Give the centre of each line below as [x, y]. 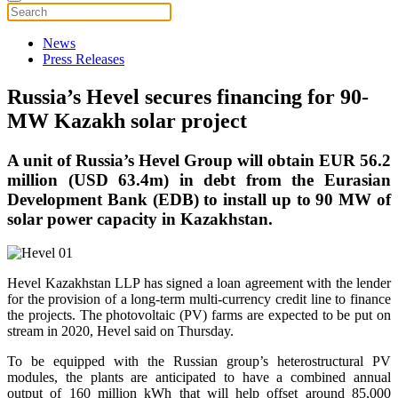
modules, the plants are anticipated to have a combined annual [199, 378]
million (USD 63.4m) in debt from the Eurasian [199, 179]
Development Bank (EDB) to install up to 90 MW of [199, 199]
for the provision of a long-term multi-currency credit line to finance [199, 299]
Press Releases [84, 59]
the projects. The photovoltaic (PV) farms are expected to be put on [199, 315]
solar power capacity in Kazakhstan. [140, 219]
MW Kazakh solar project [127, 120]
